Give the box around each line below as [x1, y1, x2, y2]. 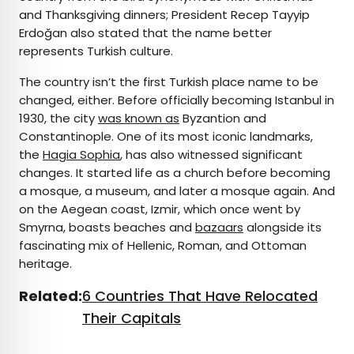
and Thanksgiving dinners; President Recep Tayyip [19, 6, 310, 24]
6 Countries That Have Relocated [82, 286, 318, 307]
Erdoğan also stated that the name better [19, 24, 272, 42]
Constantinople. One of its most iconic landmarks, [19, 128, 313, 145]
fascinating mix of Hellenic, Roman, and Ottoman [19, 237, 307, 254]
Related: [19, 286, 82, 307]
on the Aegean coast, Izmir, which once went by [19, 201, 300, 218]
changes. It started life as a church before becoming [19, 164, 330, 182]
